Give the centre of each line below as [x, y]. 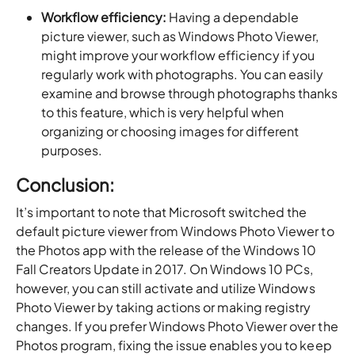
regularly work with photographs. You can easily [183, 74]
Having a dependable [233, 17]
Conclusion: [65, 185]
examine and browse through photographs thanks [190, 94]
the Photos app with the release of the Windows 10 [166, 250]
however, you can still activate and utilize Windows [166, 288]
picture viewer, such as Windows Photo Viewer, [180, 36]
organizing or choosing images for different [170, 132]
